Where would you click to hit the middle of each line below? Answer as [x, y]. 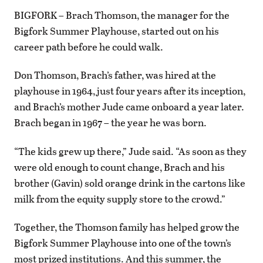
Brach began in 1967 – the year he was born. [110, 123]
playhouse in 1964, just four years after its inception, [130, 91]
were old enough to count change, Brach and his [119, 167]
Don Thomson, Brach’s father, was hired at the [115, 75]
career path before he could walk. [89, 47]
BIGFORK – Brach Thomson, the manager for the [122, 15]
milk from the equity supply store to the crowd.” [120, 198]
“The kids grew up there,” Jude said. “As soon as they [130, 151]
